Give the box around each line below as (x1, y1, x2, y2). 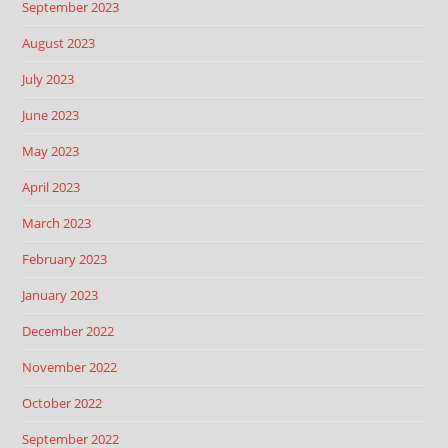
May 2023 (22, 142, 80, 160)
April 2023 (22, 178, 81, 196)
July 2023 (22, 70, 75, 88)
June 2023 (22, 106, 80, 124)
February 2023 (22, 250, 108, 268)
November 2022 (22, 358, 118, 376)
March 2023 (22, 214, 92, 232)
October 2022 (22, 394, 103, 412)
